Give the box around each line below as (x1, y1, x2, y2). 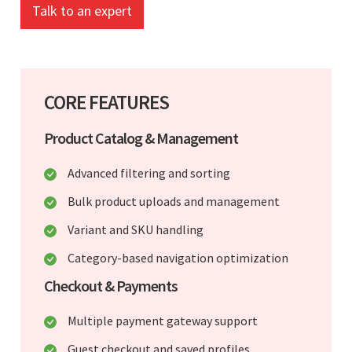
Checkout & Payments (44, 275, 178, 295)
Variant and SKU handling (68, 221, 203, 237)
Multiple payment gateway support (68, 312, 258, 328)
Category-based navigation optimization (68, 249, 288, 266)
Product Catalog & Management (44, 127, 238, 148)
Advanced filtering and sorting (68, 164, 230, 181)
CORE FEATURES (44, 89, 169, 115)
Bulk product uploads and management (68, 192, 280, 209)
